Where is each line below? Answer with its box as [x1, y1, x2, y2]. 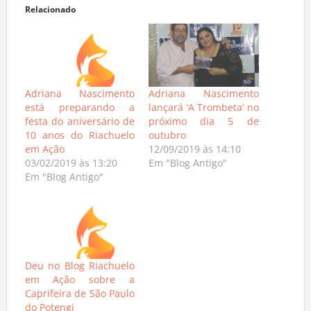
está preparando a [24, 103, 135, 117]
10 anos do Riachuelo [24, 131, 135, 145]
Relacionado [24, 7, 76, 19]
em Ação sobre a [24, 276, 135, 290]
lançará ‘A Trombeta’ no [149, 103, 259, 117]
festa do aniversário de [24, 117, 135, 131]
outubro [149, 131, 186, 145]
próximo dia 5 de [149, 117, 259, 131]
